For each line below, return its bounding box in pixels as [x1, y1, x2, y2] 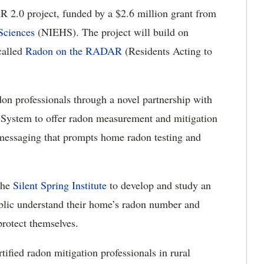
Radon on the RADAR [25, 44, 122, 58]
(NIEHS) [35, 25, 76, 39]
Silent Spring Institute [13, 178, 107, 192]
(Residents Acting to [122, 44, 212, 58]
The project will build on [79, 25, 189, 39]
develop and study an [121, 178, 211, 192]
